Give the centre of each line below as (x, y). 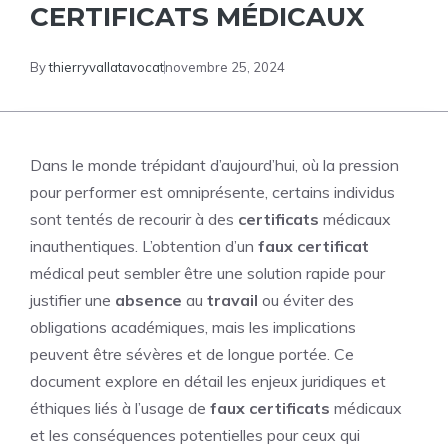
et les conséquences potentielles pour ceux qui (195, 435)
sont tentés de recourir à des (134, 219)
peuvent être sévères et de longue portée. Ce (192, 354)
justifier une (72, 300)
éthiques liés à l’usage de (120, 408)
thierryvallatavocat (106, 67)
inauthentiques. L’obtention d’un (144, 246)
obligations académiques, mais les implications (193, 327)
